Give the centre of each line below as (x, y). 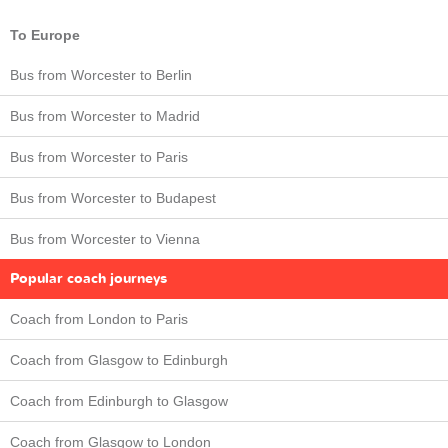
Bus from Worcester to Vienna (105, 238)
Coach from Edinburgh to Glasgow (119, 400)
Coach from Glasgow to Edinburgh (119, 359)
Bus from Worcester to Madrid (105, 115)
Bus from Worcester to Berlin (101, 74)
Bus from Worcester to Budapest (113, 197)
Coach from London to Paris (99, 318)
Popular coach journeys (88, 278)
